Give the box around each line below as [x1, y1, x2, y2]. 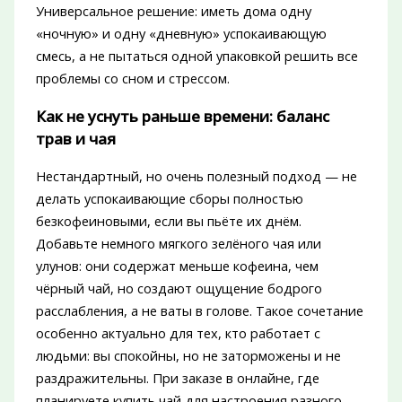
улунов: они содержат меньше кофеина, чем [35, 257, 319, 275]
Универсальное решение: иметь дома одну [35, 2, 311, 21]
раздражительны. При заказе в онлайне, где [35, 369, 319, 388]
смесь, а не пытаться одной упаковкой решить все [35, 47, 358, 66]
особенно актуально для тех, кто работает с [35, 324, 320, 343]
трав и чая [35, 128, 116, 150]
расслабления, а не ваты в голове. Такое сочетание [35, 301, 363, 320]
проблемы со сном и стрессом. [35, 69, 230, 88]
